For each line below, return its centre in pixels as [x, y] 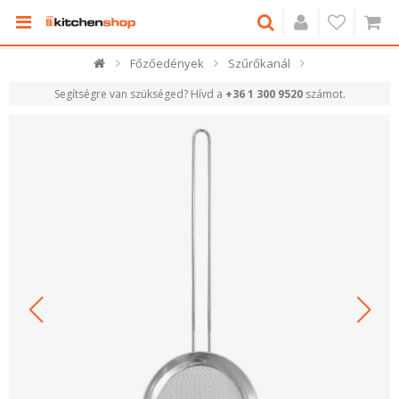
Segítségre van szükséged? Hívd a [139, 94]
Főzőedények [167, 63]
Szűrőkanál [259, 63]
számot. [324, 94]
